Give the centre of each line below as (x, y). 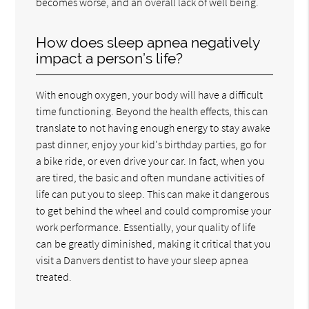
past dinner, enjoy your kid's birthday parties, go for (151, 144)
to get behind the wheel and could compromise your (154, 210)
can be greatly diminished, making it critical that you (153, 243)
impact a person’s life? (110, 58)
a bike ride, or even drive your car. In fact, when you (150, 160)
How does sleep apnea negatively (148, 42)
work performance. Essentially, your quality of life (146, 227)
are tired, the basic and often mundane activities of (150, 177)
